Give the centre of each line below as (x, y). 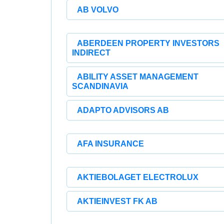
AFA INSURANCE (110, 144)
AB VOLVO (98, 10)
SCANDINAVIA (100, 86)
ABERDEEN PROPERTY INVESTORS (148, 43)
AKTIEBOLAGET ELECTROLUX (138, 177)
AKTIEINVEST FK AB (117, 201)
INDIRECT (91, 53)
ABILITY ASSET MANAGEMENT (138, 77)
